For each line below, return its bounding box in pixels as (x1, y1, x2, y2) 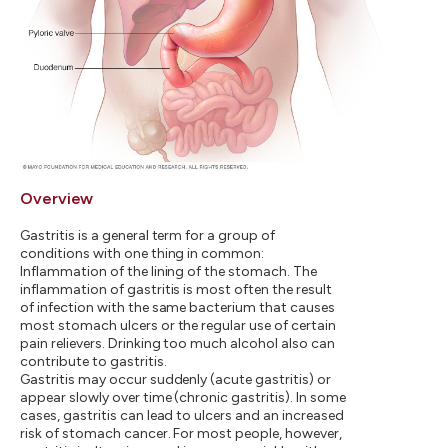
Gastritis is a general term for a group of (20, 226, 276, 244)
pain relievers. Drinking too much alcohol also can (20, 334, 335, 352)
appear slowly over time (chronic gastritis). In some (20, 388, 346, 406)
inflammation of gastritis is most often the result (20, 280, 332, 298)
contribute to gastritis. (20, 352, 167, 370)
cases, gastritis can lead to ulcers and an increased (20, 406, 344, 424)
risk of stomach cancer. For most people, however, (20, 424, 342, 442)
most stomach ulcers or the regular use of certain (20, 316, 336, 334)
